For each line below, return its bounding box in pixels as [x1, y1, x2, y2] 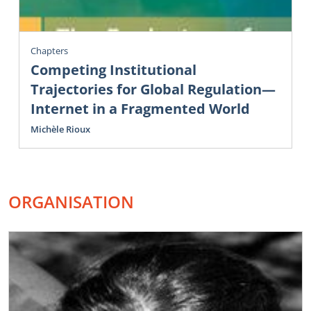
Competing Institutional [31, 60, 196, 80]
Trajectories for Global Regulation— [31, 80, 276, 99]
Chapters [31, 44, 68, 57]
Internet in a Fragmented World [31, 99, 250, 119]
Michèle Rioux [31, 123, 90, 136]
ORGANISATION [8, 190, 134, 214]
